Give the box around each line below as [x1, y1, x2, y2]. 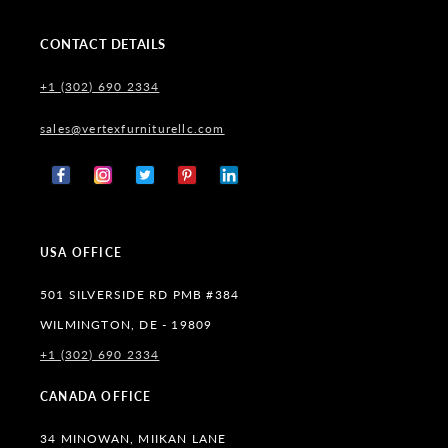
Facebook [50, 178, 111, 194]
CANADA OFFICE [40, 389, 152, 404]
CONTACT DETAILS [40, 36, 166, 52]
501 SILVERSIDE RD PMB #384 [40, 287, 240, 302]
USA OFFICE [40, 245, 122, 260]
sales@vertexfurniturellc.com [40, 121, 225, 136]
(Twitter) [134, 199, 187, 215]
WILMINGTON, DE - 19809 [40, 317, 213, 332]
